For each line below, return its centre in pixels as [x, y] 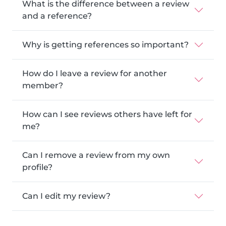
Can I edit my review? [66, 196]
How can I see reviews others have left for [107, 114]
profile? [37, 167]
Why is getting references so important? [105, 45]
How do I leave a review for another [95, 73]
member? [43, 86]
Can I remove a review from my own [96, 155]
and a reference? [57, 16]
